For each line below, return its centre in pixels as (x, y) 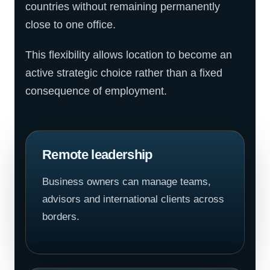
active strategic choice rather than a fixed (124, 73)
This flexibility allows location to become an (129, 55)
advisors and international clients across (133, 199)
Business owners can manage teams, (127, 182)
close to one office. (71, 25)
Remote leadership (97, 155)
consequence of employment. (96, 91)
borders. (61, 217)
